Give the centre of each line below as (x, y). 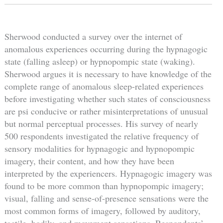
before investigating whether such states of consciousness (107, 99)
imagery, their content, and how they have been (89, 161)
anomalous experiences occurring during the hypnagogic (106, 49)
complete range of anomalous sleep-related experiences (104, 86)
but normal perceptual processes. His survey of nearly (101, 124)
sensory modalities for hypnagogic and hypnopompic (99, 149)
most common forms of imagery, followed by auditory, (102, 211)
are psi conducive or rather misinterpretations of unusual (106, 111)
